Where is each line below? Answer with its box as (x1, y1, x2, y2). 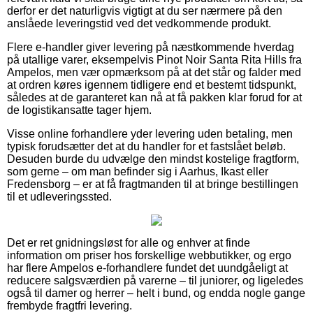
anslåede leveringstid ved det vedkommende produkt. (7, 17, 271, 29)
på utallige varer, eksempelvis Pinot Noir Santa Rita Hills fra (7, 53, 302, 66)
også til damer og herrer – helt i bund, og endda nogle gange (7, 286, 305, 299)
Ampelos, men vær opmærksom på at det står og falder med (7, 66, 301, 78)
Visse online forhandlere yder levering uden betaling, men (7, 127, 293, 140)
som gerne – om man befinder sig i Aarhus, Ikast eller (7, 165, 268, 177)
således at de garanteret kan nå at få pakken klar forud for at (7, 91, 302, 103)
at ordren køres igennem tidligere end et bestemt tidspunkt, (7, 78, 296, 91)
